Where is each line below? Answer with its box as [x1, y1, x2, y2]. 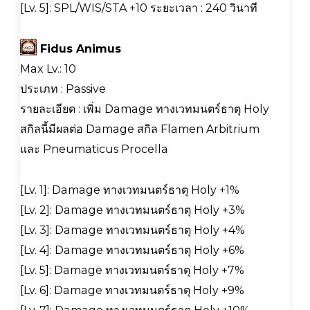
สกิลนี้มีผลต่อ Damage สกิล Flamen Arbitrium [20, 122, 259, 136]
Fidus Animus [37, 42, 121, 55]
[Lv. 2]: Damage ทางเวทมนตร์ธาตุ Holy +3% [20, 203, 245, 217]
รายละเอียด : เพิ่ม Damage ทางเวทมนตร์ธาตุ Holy [20, 102, 269, 116]
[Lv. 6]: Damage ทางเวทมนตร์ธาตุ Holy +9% [20, 283, 244, 297]
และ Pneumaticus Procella [20, 142, 168, 156]
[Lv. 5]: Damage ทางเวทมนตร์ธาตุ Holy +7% [20, 263, 244, 277]
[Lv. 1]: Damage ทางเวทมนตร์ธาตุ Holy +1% [20, 183, 239, 197]
